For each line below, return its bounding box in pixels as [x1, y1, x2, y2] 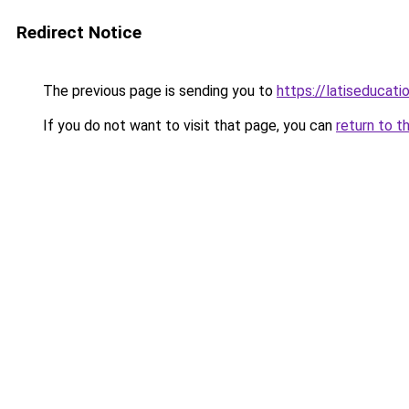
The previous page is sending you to [39, 82, 277, 100]
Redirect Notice [16, 22, 142, 43]
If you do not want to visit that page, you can [39, 117, 336, 134]
